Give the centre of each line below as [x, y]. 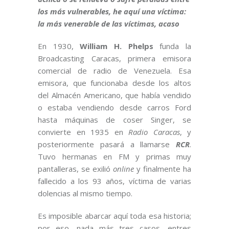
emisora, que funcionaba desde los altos [114, 83]
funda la [172, 46]
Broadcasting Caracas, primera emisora [114, 58]
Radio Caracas [154, 132]
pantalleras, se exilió [75, 168]
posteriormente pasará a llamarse [107, 144]
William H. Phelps [117, 46]
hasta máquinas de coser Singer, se [114, 119]
